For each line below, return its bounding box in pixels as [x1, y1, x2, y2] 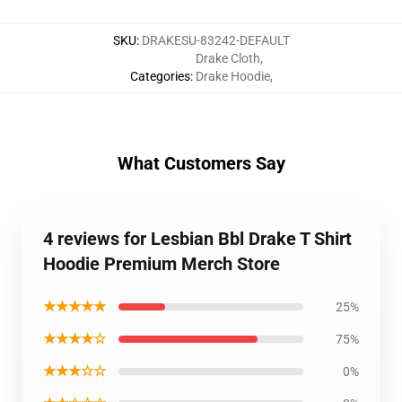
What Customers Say [117, 153, 285, 174]
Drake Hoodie [195, 69, 270, 83]
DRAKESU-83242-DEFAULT [141, 33, 290, 48]
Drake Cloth [195, 51, 260, 66]
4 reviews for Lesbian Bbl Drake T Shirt [43, 228, 352, 249]
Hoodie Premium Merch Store [43, 253, 280, 275]
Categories [129, 69, 190, 83]
